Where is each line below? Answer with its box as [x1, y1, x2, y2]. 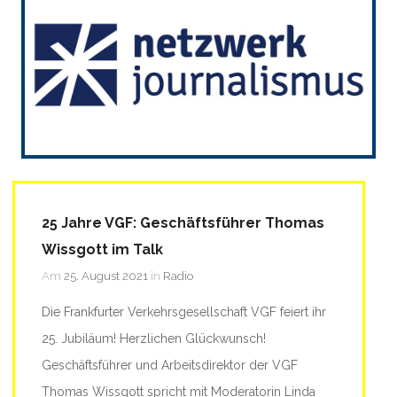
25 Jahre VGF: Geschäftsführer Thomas [42, 214, 324, 231]
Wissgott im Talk [42, 240, 163, 258]
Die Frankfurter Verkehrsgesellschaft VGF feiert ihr [42, 304, 326, 319]
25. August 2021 [64, 269, 148, 283]
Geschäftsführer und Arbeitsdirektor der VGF [42, 357, 298, 372]
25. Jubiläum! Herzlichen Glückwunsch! [42, 331, 266, 346]
